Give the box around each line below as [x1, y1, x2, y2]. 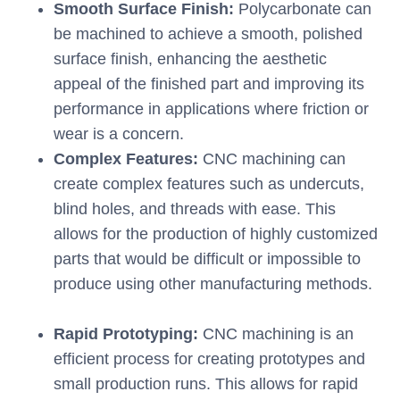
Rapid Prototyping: [54, 325, 198, 344]
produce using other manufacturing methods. [54, 275, 372, 294]
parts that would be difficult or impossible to [54, 250, 361, 269]
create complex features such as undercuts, [54, 175, 364, 194]
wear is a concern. [54, 125, 193, 144]
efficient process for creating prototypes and [54, 350, 365, 369]
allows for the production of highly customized [54, 225, 378, 244]
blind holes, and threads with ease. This [54, 200, 336, 219]
